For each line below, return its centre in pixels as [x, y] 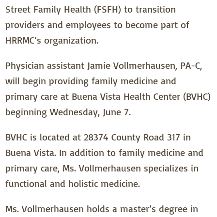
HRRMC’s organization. [52, 40]
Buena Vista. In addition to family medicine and [105, 153]
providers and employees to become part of [98, 25]
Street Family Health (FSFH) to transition [91, 9]
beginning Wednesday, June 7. [68, 112]
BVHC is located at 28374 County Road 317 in [98, 137]
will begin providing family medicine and [91, 81]
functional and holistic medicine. [73, 184]
